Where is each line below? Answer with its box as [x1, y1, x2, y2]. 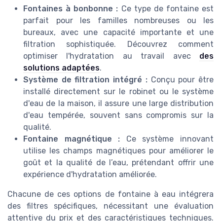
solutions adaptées [23, 63, 100, 73]
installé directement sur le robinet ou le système [23, 86, 214, 96]
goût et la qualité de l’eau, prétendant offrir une [23, 157, 214, 167]
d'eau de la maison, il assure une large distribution [23, 98, 214, 108]
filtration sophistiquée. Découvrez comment [23, 39, 214, 49]
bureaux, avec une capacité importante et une [23, 27, 214, 37]
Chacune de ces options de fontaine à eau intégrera [7, 189, 214, 199]
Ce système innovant [120, 134, 214, 144]
